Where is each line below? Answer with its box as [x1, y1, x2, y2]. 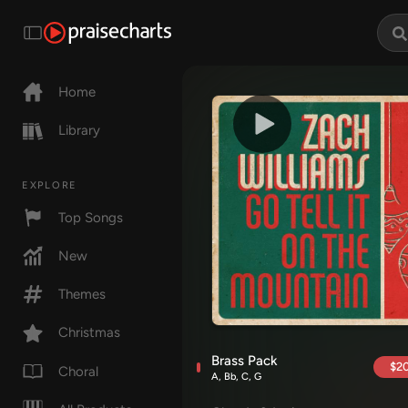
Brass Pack [211, 352, 278, 369]
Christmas [58, 324, 120, 342]
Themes [58, 286, 106, 303]
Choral [58, 362, 98, 380]
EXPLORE [22, 178, 77, 191]
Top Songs [58, 209, 123, 226]
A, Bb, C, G [211, 371, 261, 382]
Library [58, 122, 100, 139]
